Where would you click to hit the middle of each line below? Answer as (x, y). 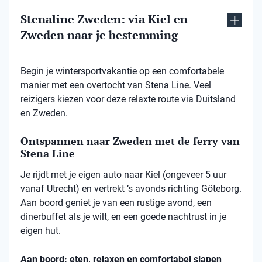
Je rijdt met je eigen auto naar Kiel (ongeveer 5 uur (123, 175)
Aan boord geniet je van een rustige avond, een (116, 203)
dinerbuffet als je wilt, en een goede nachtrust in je (123, 217)
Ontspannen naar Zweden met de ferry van (130, 141)
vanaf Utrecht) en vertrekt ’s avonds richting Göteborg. (131, 189)
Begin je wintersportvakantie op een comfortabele (122, 71)
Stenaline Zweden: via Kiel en (104, 19)
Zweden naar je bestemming (99, 35)
